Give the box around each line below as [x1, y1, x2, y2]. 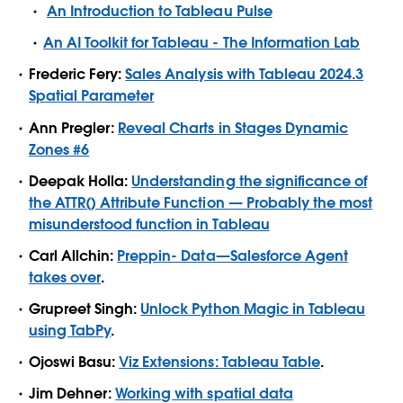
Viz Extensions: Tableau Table [119, 353, 320, 372]
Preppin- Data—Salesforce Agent [117, 246, 348, 265]
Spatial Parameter [29, 86, 155, 106]
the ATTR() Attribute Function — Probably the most [29, 193, 372, 212]
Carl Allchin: [29, 246, 118, 265]
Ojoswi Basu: [29, 353, 120, 372]
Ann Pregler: [29, 118, 119, 138]
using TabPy [29, 321, 112, 341]
